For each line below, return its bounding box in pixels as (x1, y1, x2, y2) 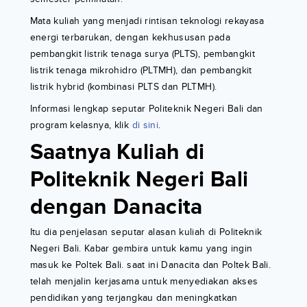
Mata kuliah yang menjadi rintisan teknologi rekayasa (29, 15, 265, 27)
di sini (132, 119, 159, 132)
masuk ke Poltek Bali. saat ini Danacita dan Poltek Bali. (29, 259, 271, 271)
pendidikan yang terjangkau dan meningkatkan (29, 292, 238, 304)
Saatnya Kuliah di (29, 139, 205, 167)
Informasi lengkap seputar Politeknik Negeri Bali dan (29, 103, 263, 115)
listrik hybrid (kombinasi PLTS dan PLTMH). (29, 81, 217, 93)
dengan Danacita (29, 194, 203, 221)
